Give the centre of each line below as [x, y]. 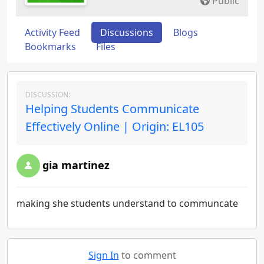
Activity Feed [52, 32]
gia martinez [76, 165]
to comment [147, 255]
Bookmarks [50, 47]
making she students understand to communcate [128, 203]
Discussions [127, 32]
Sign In [103, 255]
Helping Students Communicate [112, 109]
